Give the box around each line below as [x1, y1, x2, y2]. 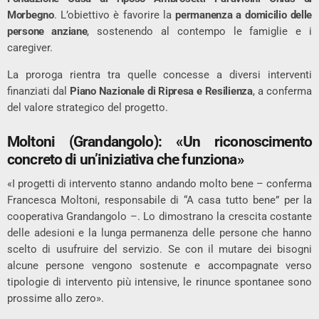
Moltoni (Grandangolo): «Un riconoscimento [7, 132, 312, 151]
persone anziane [7, 24, 88, 38]
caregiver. [7, 41, 53, 54]
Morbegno [7, 8, 54, 21]
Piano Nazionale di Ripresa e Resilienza [70, 84, 253, 98]
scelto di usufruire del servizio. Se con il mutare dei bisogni [7, 242, 312, 256]
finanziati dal [7, 84, 70, 98]
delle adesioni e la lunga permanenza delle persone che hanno [7, 226, 312, 239]
